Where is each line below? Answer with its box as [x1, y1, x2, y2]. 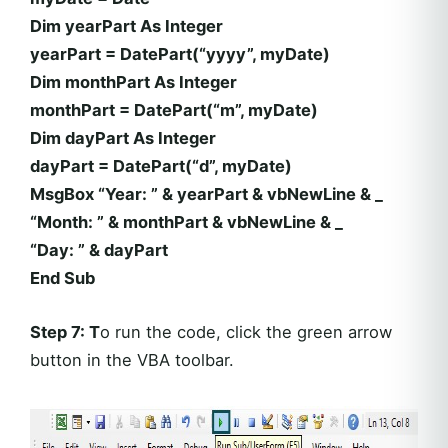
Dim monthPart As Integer [30, 71, 237, 92]
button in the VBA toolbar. [30, 349, 234, 370]
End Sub [30, 267, 95, 288]
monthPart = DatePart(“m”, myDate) [30, 99, 318, 120]
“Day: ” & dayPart [30, 239, 168, 260]
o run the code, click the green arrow [100, 321, 392, 342]
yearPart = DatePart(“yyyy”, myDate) [30, 43, 330, 64]
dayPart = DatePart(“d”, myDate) [30, 155, 292, 176]
